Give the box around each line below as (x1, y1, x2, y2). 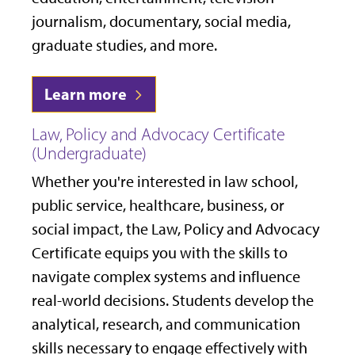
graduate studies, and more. (32, 36, 217, 55)
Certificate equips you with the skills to (32, 243, 288, 263)
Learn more (44, 84, 130, 105)
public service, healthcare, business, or (32, 196, 284, 216)
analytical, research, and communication (32, 315, 300, 334)
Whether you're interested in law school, (32, 172, 298, 192)
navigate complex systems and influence (32, 267, 300, 287)
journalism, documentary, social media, (32, 12, 291, 32)
